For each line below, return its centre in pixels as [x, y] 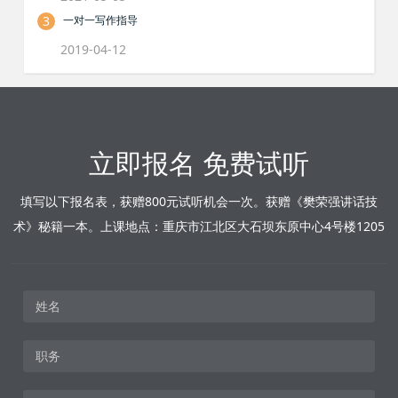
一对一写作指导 [101, 20]
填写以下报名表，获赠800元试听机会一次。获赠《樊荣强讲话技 [199, 201]
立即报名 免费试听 [199, 163]
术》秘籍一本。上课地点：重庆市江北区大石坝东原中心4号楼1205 [199, 226]
